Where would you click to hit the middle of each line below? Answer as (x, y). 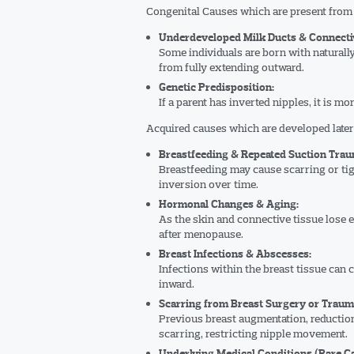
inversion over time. (208, 184)
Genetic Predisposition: (216, 87)
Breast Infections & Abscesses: (235, 254)
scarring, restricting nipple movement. (253, 333)
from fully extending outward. (231, 67)
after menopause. (201, 234)
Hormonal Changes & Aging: (228, 204)
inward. (176, 284)
